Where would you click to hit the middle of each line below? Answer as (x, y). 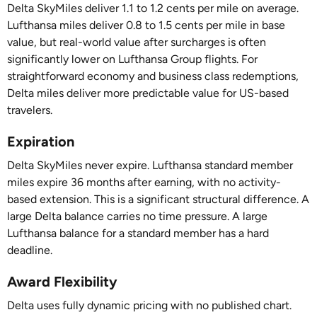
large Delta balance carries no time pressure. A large (137, 216)
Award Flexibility (62, 282)
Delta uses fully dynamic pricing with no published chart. (149, 305)
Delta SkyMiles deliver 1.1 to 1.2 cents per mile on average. (153, 8)
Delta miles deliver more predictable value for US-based (148, 93)
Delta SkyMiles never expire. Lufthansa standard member (150, 165)
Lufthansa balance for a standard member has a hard (138, 233)
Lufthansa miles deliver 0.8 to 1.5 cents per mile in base (146, 25)
